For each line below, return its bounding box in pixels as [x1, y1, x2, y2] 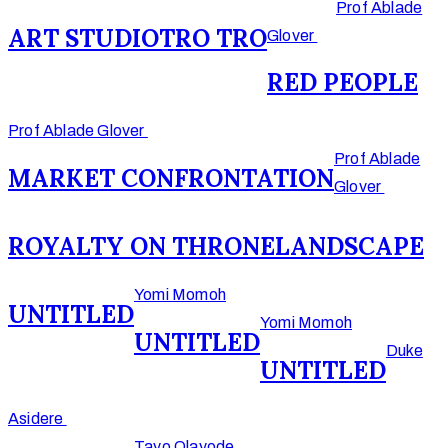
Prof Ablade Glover [8, 122, 148, 140]
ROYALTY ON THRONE [8, 231, 275, 263]
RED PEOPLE [267, 67, 418, 99]
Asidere [8, 409, 67, 427]
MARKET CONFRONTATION [8, 163, 334, 195]
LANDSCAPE [275, 231, 424, 263]
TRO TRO [159, 23, 267, 55]
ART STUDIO [8, 23, 159, 55]
